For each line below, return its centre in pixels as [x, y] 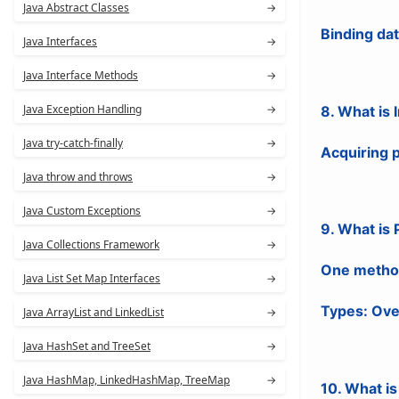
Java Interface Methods [81, 75]
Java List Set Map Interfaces [92, 278]
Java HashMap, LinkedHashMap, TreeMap [126, 380]
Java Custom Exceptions [82, 211]
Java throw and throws [78, 177]
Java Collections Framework [91, 244]
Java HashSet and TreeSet [87, 346]
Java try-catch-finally [73, 143]
